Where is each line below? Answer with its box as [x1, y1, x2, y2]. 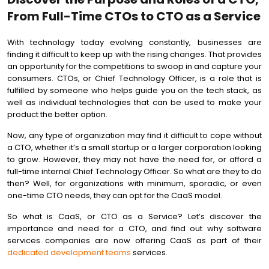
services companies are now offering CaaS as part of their [7, 235, 262, 246]
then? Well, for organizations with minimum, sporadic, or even [7, 178, 262, 189]
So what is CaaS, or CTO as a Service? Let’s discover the [7, 211, 262, 222]
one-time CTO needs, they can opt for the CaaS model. [7, 190, 222, 201]
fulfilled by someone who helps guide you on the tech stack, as [7, 85, 262, 96]
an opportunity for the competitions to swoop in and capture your [7, 61, 262, 72]
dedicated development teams [7, 247, 131, 258]
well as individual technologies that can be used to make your [7, 97, 262, 108]
